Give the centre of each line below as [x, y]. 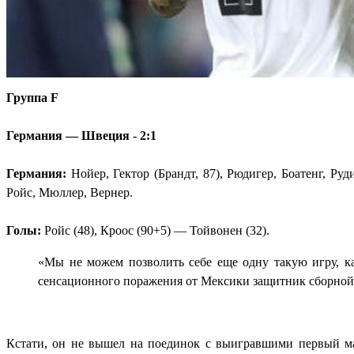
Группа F [32, 98]
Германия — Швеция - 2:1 [81, 136]
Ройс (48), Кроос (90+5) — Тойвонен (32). [155, 231]
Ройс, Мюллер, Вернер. [70, 193]
